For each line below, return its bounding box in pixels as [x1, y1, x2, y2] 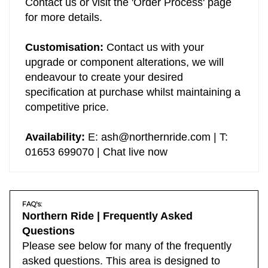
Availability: [25, 139, 85, 151]
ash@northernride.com [101, 139, 211, 151]
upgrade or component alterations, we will [25, 64, 224, 76]
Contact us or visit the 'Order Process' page [25, 4, 232, 16]
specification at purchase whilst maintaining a [25, 94, 240, 106]
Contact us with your [103, 49, 204, 61]
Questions [22, 233, 75, 245]
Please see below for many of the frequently [22, 248, 232, 260]
